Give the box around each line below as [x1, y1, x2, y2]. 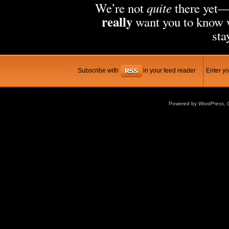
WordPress [198, 101, 224, 106]
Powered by [169, 101, 199, 106]
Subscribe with [78, 67, 121, 75]
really [102, 12, 132, 31]
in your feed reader [142, 67, 196, 75]
